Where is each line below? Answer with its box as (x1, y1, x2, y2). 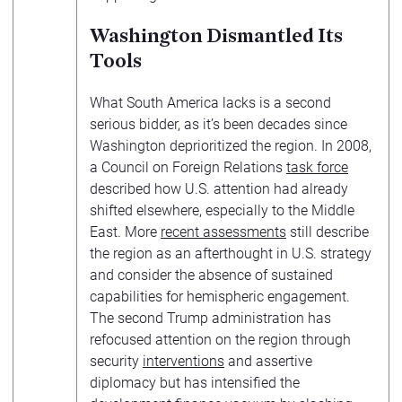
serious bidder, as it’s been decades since (90, 116, 347, 133)
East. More (90, 223, 161, 240)
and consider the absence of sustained (90, 267, 333, 284)
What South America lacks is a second (90, 94, 331, 111)
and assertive (224, 353, 312, 370)
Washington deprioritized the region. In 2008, (90, 137, 371, 154)
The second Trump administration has (90, 310, 331, 327)
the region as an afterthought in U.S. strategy (90, 245, 371, 262)
